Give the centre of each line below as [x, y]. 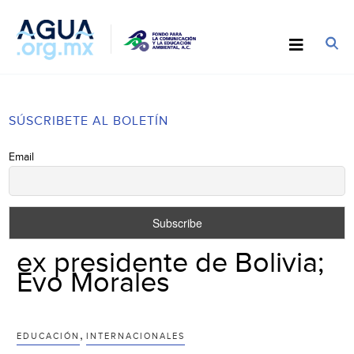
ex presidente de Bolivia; [171, 263]
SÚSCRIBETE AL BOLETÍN [89, 121]
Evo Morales [94, 282]
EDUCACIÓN [49, 336]
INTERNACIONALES [136, 336]
